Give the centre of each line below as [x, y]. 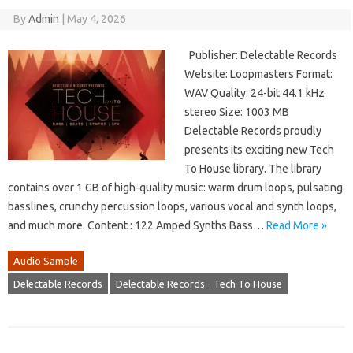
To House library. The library [253, 169]
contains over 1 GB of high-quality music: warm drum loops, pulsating [175, 188]
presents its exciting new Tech [259, 150]
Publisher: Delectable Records [261, 56]
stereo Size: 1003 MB [237, 112]
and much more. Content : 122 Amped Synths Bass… [137, 226]
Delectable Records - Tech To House [199, 284]
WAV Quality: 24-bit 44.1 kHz [255, 93]
